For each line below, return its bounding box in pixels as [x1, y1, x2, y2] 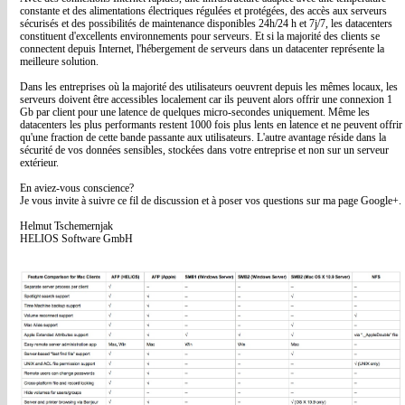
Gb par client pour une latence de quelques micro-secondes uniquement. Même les [20, 106, 370, 118]
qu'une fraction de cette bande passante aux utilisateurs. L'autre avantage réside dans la [20, 131, 386, 144]
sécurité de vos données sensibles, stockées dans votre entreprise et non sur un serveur [20, 144, 389, 156]
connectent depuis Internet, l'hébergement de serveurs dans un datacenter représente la [20, 42, 384, 55]
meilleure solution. [20, 55, 99, 68]
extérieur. [20, 156, 59, 169]
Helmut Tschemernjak [20, 220, 113, 232]
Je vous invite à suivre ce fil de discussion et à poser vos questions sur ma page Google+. [20, 194, 401, 207]
